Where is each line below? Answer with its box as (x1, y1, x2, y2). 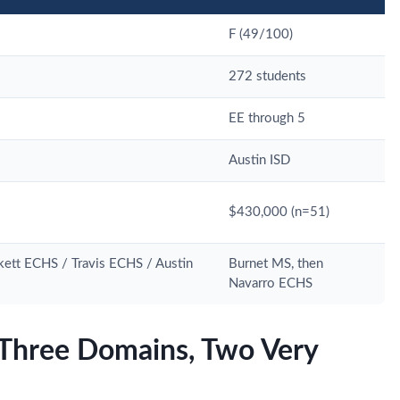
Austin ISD (229, 153, 290, 167)
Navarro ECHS (229, 276, 312, 290)
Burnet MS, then (229, 256, 323, 271)
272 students (229, 69, 306, 83)
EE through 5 (229, 111, 305, 125)
